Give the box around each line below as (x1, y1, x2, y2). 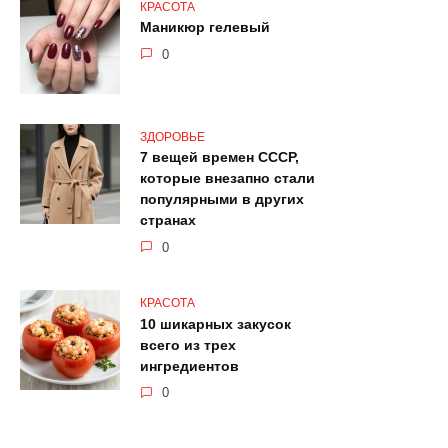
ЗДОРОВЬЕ (140, 129, 205, 144)
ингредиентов (140, 358, 239, 375)
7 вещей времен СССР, (140, 149, 299, 166)
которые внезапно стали (140, 170, 315, 187)
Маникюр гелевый (140, 19, 270, 36)
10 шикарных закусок (140, 316, 291, 333)
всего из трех (140, 337, 236, 354)
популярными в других (140, 191, 304, 208)
